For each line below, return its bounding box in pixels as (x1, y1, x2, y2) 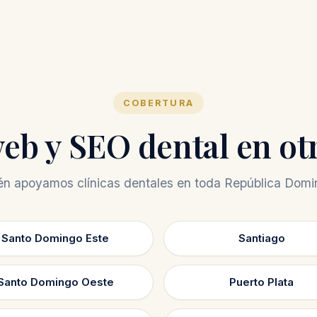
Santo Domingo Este (1, 231, 110, 245)
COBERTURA (122, 97, 195, 108)
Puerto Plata (229, 275, 294, 289)
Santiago (238, 231, 285, 245)
